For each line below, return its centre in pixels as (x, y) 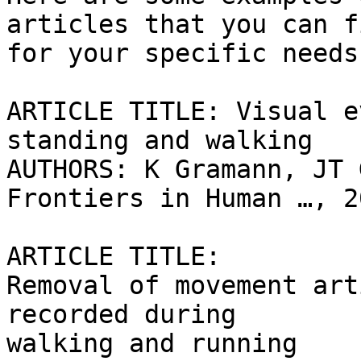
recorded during (121, 315)
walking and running (152, 344)
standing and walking (160, 141)
